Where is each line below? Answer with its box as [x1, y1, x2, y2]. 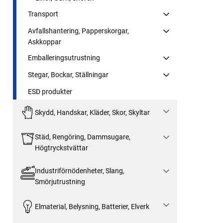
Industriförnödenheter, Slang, [34, 167, 124, 175]
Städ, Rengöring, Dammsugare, [34, 133, 130, 141]
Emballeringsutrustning [28, 53, 100, 62]
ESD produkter [28, 87, 72, 96]
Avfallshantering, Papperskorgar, [28, 26, 129, 35]
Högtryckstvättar [34, 144, 88, 152]
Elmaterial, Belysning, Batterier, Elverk [34, 202, 149, 211]
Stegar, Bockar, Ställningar [28, 70, 109, 79]
